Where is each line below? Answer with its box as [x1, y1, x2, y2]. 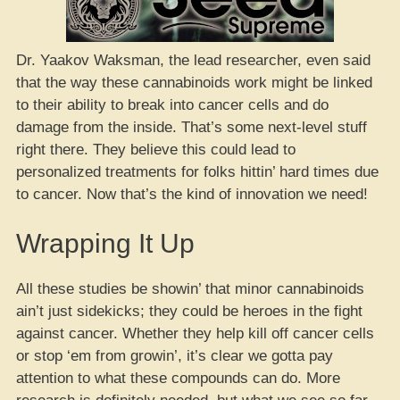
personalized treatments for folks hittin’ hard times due [16, 162, 379, 180]
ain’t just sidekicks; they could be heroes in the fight [16, 303, 362, 320]
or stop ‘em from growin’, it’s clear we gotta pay [16, 347, 333, 364]
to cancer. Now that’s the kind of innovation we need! [16, 185, 368, 203]
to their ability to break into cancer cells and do [16, 96, 329, 113]
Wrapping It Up [16, 229, 195, 258]
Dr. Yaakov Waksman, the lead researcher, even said [16, 51, 371, 69]
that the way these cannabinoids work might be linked [16, 73, 372, 91]
